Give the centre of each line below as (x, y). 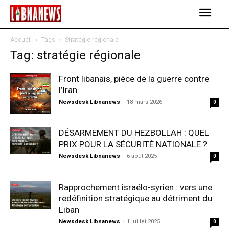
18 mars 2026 (144, 102)
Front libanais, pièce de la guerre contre (134, 79)
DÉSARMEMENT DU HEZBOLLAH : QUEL (134, 133)
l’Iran (68, 90)
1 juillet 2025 (143, 222)
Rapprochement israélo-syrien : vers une (135, 187)
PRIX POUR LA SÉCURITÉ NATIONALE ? (133, 144)
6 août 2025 (142, 156)
